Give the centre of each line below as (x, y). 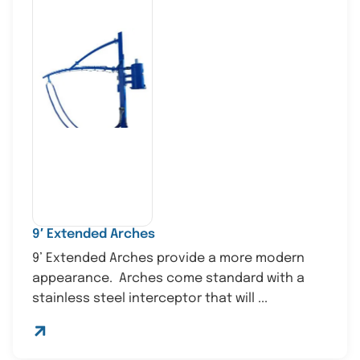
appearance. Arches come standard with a (168, 278)
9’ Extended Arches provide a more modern (168, 258)
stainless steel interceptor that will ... (150, 298)
